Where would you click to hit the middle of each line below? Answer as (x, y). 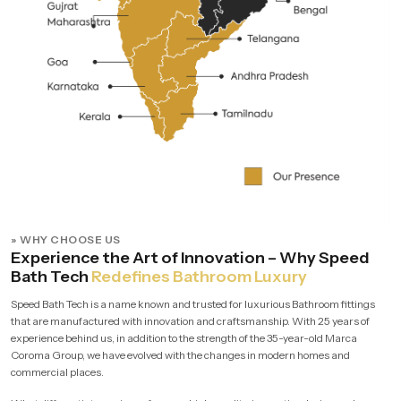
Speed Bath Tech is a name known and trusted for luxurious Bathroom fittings (193, 303)
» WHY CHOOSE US (66, 239)
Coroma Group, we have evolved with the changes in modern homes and (180, 354)
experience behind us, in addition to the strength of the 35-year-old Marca (184, 337)
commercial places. (57, 371)
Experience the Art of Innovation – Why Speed (190, 257)
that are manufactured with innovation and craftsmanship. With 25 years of (190, 320)
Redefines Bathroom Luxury (199, 276)
